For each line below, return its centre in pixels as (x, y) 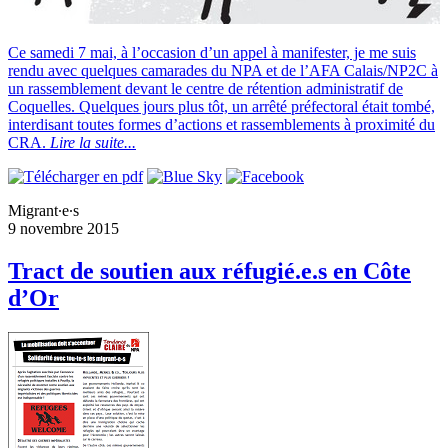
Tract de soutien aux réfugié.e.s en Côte (209, 270)
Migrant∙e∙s (43, 210)
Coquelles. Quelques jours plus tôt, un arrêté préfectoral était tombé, (221, 106)
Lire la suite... (93, 142)
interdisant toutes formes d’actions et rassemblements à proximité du (221, 124)
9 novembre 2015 (63, 228)
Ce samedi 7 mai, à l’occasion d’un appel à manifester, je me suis (212, 52)
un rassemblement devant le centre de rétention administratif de (205, 88)
